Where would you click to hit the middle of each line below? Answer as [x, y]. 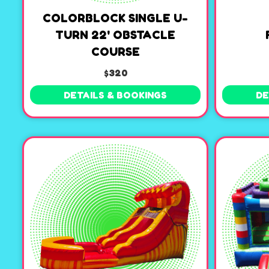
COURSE [115, 52]
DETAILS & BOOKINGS [115, 95]
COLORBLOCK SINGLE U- [115, 18]
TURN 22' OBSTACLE [115, 35]
